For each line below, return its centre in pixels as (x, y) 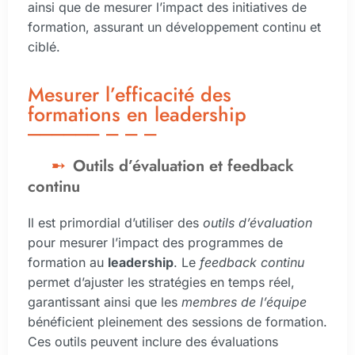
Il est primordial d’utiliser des (115, 223)
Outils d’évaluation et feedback (183, 166)
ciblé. (44, 46)
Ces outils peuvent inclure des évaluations (153, 342)
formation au (68, 263)
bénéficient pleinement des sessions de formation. (177, 322)
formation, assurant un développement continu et (174, 27)
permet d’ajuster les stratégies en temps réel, (161, 282)
